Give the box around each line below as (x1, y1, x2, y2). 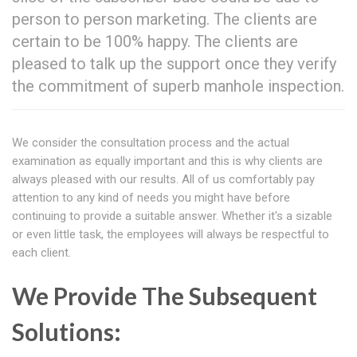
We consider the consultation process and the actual (12, 135, 289, 151)
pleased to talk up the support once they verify (12, 54, 336, 74)
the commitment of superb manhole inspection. (12, 76, 344, 96)
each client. (12, 245, 71, 261)
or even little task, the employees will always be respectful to (12, 227, 329, 242)
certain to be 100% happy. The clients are (12, 32, 298, 52)
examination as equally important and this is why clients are (12, 154, 323, 169)
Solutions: (12, 317, 121, 347)
